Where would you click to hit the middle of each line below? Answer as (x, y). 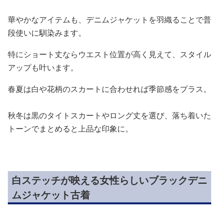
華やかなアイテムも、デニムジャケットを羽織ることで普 (109, 19)
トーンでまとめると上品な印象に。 (70, 128)
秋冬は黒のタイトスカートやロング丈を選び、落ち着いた (109, 115)
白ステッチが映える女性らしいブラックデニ (109, 180)
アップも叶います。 (43, 67)
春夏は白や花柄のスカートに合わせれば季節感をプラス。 (109, 89)
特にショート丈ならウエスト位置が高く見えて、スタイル (109, 54)
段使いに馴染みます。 (47, 33)
